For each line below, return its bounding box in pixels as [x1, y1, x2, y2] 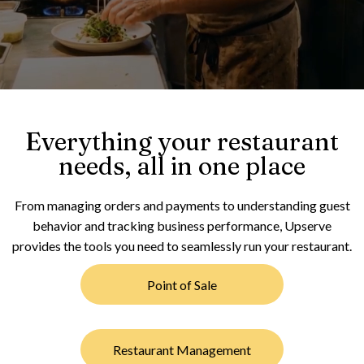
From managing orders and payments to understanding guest [14, 197, 350, 213]
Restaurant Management [113, 342, 251, 357]
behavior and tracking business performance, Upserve [32, 218, 331, 233]
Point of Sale [147, 277, 217, 292]
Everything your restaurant [25, 127, 339, 157]
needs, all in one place [58, 151, 305, 181]
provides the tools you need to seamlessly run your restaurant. [12, 238, 352, 253]
